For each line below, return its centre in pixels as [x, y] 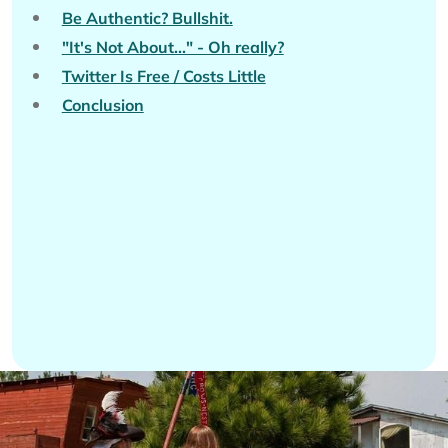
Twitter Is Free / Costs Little [163, 75]
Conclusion [102, 104]
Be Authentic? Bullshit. [147, 17]
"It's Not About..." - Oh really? [172, 46]
